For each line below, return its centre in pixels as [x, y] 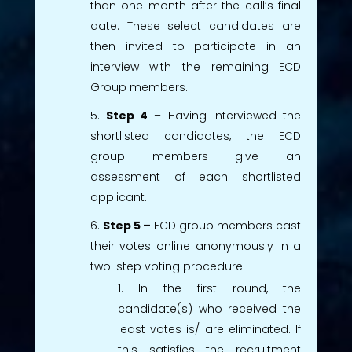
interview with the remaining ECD [196, 66]
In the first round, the [220, 288]
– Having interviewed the [225, 115]
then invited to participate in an [196, 46]
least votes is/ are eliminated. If [209, 329]
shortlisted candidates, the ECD [196, 136]
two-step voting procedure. [167, 266]
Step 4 [127, 115]
